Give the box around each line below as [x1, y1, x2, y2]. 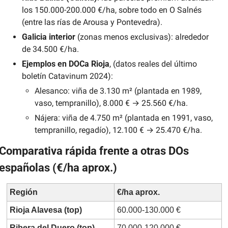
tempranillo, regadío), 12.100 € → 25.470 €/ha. [34, 125, 202, 135]
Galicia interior [21, 32, 75, 42]
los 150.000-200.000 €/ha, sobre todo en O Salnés [21, 5, 202, 15]
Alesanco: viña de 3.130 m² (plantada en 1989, [34, 86, 202, 96]
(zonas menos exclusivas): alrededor [75, 32, 209, 42]
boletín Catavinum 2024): [21, 71, 113, 81]
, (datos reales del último [109, 59, 197, 69]
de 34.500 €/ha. [21, 44, 79, 54]
